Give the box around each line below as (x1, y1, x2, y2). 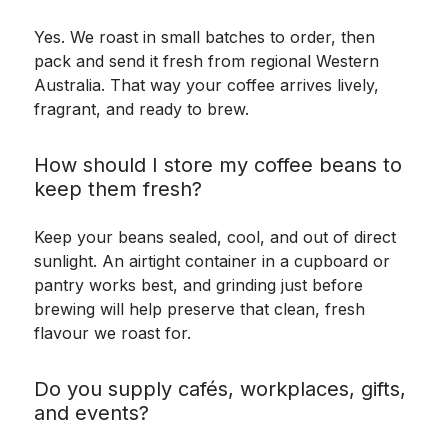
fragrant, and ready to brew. (33, 98, 249, 119)
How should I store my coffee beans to (33, 152, 402, 177)
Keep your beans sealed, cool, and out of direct (33, 226, 396, 247)
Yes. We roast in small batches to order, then (33, 26, 375, 47)
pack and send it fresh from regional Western (33, 50, 379, 71)
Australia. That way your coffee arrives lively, (33, 74, 379, 95)
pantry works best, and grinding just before (33, 274, 363, 295)
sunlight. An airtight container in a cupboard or (33, 250, 390, 271)
